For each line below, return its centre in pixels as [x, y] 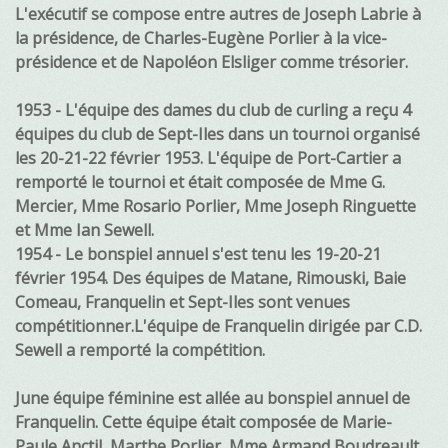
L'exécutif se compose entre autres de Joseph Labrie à [218, 14]
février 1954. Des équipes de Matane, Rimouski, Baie [210, 278]
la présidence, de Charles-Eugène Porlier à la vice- [201, 38]
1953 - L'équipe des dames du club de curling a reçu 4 [213, 110]
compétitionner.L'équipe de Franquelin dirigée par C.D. [218, 326]
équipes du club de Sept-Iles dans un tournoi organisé [217, 134]
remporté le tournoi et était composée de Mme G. [200, 182]
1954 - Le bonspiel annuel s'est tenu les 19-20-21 [198, 254]
